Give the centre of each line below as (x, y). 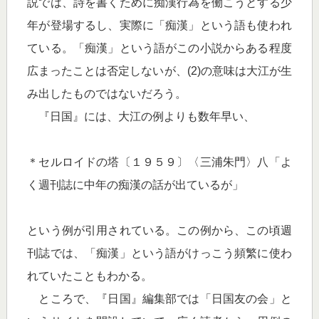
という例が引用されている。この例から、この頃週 (159, 230)
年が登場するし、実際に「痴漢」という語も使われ (159, 25)
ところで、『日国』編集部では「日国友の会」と (159, 299)
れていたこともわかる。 (90, 276)
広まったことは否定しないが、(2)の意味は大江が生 (159, 71)
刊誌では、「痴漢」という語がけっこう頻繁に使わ (159, 253)
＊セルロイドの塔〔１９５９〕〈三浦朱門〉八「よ (159, 162)
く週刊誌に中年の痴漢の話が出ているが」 (136, 185)
